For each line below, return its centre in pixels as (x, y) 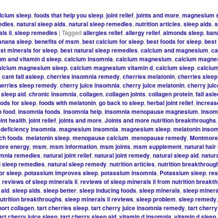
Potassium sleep (183, 173)
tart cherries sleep (63, 208)
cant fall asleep (23, 76)
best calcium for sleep (113, 41)
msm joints (115, 146)
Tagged (72, 32)
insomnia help (83, 111)
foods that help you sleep (69, 15)
